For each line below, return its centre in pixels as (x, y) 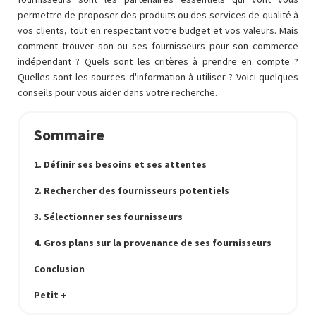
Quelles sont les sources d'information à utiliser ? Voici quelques (158, 77)
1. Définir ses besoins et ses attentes (120, 164)
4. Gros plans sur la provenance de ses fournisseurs (153, 243)
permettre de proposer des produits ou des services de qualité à (158, 15)
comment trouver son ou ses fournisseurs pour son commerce (158, 46)
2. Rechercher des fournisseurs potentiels (132, 190)
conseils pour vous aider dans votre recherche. (117, 92)
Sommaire (69, 135)
